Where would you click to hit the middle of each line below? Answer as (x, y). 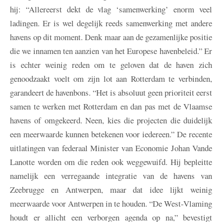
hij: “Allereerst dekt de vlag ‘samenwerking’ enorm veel (111, 9)
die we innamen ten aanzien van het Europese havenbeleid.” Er (111, 51)
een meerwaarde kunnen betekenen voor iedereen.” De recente (111, 134)
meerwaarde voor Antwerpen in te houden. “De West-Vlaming (111, 204)
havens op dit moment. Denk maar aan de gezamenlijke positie (111, 37)
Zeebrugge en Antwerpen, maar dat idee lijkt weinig (111, 190)
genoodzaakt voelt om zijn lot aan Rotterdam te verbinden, (111, 79)
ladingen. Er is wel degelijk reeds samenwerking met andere (111, 23)
